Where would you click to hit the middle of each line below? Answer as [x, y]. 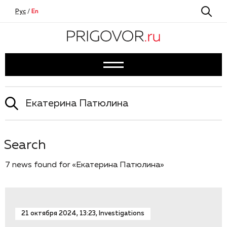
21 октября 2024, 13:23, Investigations [83, 214]
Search [25, 145]
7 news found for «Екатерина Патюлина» [85, 165]
